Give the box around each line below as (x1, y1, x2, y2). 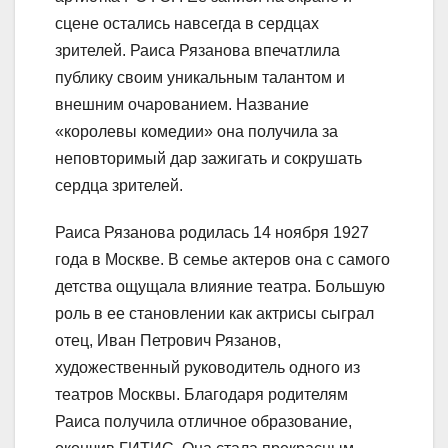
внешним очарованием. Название (55, 96, 309, 114)
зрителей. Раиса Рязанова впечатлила (55, 42, 340, 60)
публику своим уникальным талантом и (55, 69, 345, 87)
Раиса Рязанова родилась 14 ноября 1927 (55, 224, 369, 242)
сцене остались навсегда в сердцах (55, 15, 319, 33)
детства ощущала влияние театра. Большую (55, 278, 385, 296)
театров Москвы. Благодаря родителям (55, 386, 348, 404)
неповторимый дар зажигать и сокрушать (55, 150, 362, 168)
